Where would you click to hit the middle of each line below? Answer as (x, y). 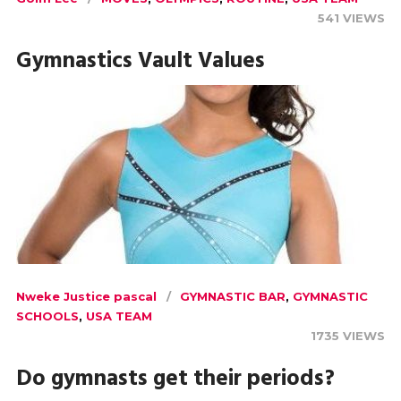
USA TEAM (119, 316)
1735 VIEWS (348, 336)
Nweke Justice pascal (86, 297)
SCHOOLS (47, 316)
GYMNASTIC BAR (232, 297)
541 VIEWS (352, 18)
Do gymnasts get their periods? (175, 380)
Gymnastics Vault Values (140, 62)
